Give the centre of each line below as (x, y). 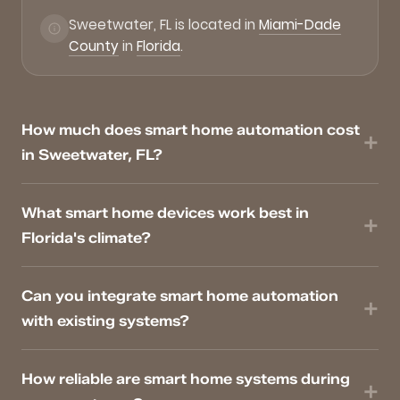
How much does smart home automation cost (191, 130)
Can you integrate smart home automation (180, 296)
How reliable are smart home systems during (186, 379)
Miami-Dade (300, 25)
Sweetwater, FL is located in (164, 25)
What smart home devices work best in (165, 213)
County (94, 46)
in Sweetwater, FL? (92, 155)
